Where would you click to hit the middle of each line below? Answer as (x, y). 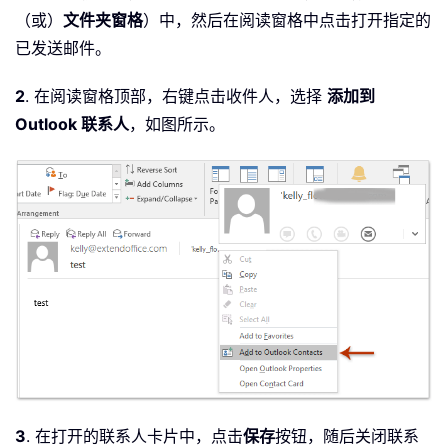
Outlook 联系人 (72, 124)
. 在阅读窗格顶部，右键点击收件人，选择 (176, 96)
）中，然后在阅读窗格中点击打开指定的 (287, 20)
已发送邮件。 (63, 48)
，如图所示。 (177, 124)
